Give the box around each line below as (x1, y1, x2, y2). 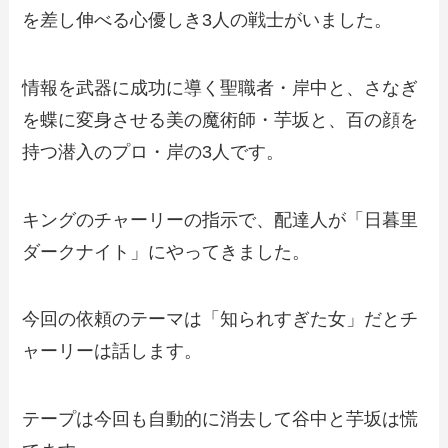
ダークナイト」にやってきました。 (22, 241, 311, 262)
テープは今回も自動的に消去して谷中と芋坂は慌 (22, 409, 419, 430)
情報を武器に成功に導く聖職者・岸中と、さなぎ (22, 77, 419, 98)
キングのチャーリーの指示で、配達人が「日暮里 (22, 209, 419, 230)
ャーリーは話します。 (22, 341, 203, 362)
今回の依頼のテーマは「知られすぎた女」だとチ (22, 309, 419, 330)
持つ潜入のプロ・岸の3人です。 (22, 141, 285, 162)
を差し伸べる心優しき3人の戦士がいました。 (22, 9, 393, 30)
